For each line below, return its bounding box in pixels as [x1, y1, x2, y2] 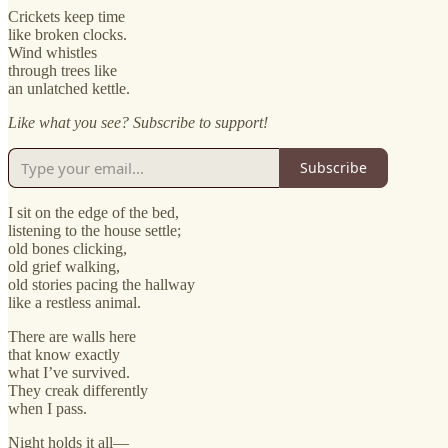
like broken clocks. [8, 25, 127, 43]
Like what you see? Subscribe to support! [8, 113, 268, 131]
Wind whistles [8, 43, 97, 61]
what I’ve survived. [8, 363, 130, 381]
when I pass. [8, 399, 87, 417]
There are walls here [8, 327, 136, 345]
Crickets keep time [8, 7, 125, 25]
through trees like [8, 61, 117, 79]
